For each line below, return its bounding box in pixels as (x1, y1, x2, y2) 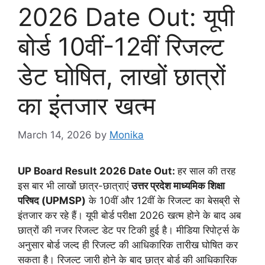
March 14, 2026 (18, 128, 92, 141)
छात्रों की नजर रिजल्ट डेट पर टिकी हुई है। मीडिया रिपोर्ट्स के (18, 224, 240, 236)
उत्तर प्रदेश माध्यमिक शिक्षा (131, 179, 225, 192)
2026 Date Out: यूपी (18, 2, 234, 33)
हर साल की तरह (177, 164, 235, 177)
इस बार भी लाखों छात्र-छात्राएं (18, 179, 131, 192)
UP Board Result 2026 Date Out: (18, 164, 177, 177)
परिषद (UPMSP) (18, 194, 86, 206)
